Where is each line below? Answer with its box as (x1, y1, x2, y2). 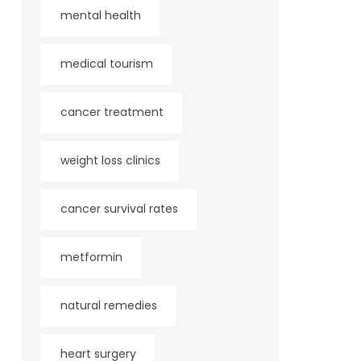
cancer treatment (60, 104, 164, 120)
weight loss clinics (60, 152, 160, 168)
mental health (60, 7, 141, 23)
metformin (60, 249, 122, 265)
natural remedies (60, 297, 157, 313)
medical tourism (60, 56, 153, 72)
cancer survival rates (60, 201, 178, 217)
